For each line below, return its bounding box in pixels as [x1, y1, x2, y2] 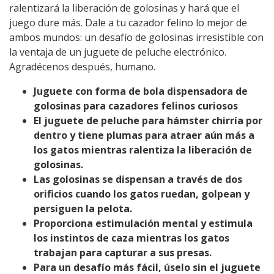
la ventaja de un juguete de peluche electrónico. [9, 45, 226, 59]
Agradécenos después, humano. [9, 60, 155, 73]
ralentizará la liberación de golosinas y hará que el [9, 1, 239, 15]
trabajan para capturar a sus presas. [34, 246, 212, 259]
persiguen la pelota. [34, 202, 132, 215]
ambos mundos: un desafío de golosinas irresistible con [9, 31, 264, 44]
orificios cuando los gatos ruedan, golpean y [34, 187, 250, 201]
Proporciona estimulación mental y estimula [34, 217, 253, 230]
